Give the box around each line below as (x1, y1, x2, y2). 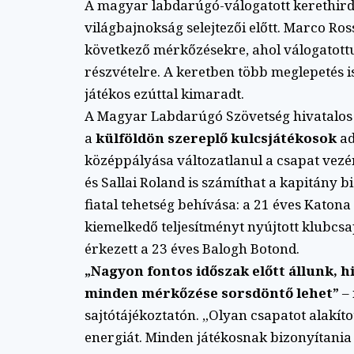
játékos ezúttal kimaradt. (85, 84, 244, 103)
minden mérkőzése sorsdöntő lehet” (85, 283, 339, 302)
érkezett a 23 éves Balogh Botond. (85, 239, 299, 258)
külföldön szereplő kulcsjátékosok (96, 128, 337, 147)
